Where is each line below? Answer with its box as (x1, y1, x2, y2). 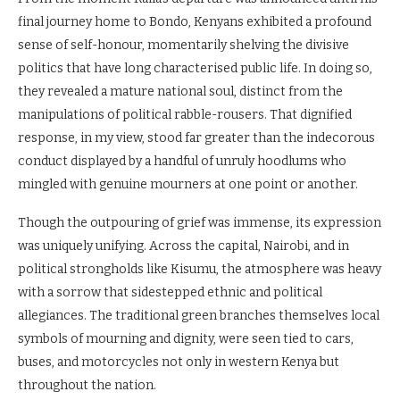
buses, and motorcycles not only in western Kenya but (18, 354, 339, 370)
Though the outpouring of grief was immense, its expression (18, 214, 381, 230)
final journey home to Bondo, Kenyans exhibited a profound (18, 13, 371, 29)
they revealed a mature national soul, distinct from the (18, 83, 343, 99)
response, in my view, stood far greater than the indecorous (18, 129, 375, 146)
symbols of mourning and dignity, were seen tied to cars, (18, 330, 354, 346)
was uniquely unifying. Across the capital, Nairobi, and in (18, 237, 349, 254)
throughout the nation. (18, 377, 156, 393)
